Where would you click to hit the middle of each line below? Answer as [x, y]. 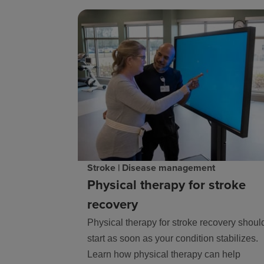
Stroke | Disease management [151, 167]
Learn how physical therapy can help [164, 254]
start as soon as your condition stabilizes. [173, 238]
